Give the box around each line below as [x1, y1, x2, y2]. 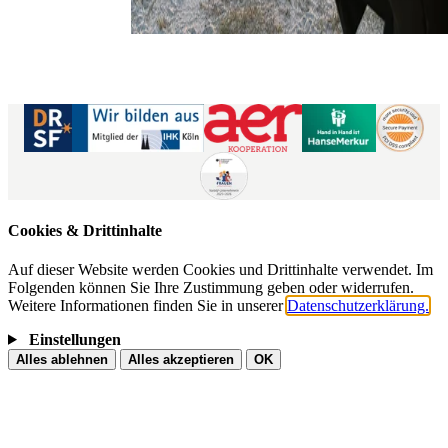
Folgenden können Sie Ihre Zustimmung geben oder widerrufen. [8, 278, 414, 296]
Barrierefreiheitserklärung [219, 70, 380, 88]
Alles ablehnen [16, 351, 108, 367]
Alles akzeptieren [128, 351, 234, 367]
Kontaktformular [127, 36, 233, 54]
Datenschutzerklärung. [287, 296, 429, 314]
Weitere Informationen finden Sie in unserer [8, 296, 287, 314]
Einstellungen [28, 330, 121, 348]
